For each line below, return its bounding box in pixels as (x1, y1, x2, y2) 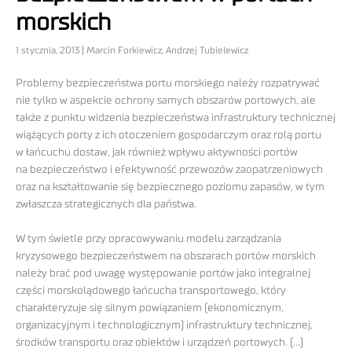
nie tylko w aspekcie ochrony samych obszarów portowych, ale (16, 95, 316, 107)
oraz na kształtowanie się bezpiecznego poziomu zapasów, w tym (16, 181, 324, 193)
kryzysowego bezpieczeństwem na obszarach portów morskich (16, 251, 316, 262)
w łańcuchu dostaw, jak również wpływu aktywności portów (16, 147, 298, 159)
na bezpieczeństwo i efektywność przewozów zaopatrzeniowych (16, 164, 323, 176)
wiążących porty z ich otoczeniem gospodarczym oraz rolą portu (16, 130, 321, 141)
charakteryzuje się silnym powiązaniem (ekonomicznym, (16, 302, 284, 314)
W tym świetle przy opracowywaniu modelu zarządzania (16, 233, 281, 245)
